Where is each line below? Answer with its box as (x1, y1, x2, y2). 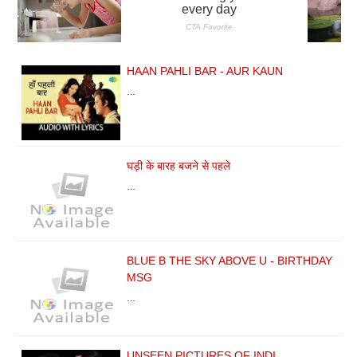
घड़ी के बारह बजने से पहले (127, 159, 230, 172)
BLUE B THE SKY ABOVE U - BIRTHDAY (127, 253, 332, 267)
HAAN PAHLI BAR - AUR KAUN (127, 64, 283, 77)
